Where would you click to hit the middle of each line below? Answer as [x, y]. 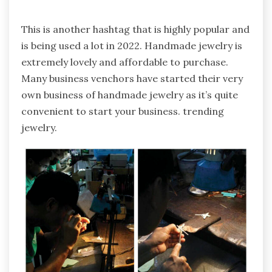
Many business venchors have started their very [132, 78]
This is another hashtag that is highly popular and [135, 29]
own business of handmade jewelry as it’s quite [130, 94]
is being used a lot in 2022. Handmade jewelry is [132, 45]
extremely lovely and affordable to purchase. [125, 62]
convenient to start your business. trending [123, 111]
